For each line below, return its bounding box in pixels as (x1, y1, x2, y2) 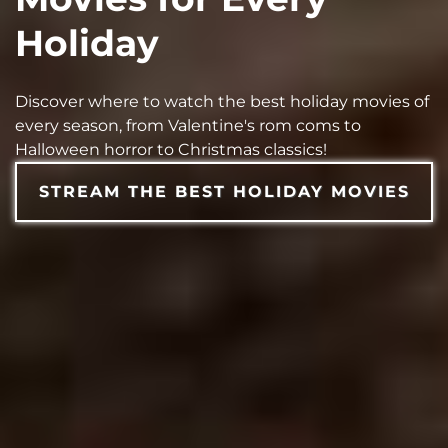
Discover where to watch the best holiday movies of (15, 92, 429, 112)
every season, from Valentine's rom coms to (15, 116, 361, 136)
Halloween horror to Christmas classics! (15, 140, 327, 160)
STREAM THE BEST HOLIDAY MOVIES (38, 182, 410, 202)
